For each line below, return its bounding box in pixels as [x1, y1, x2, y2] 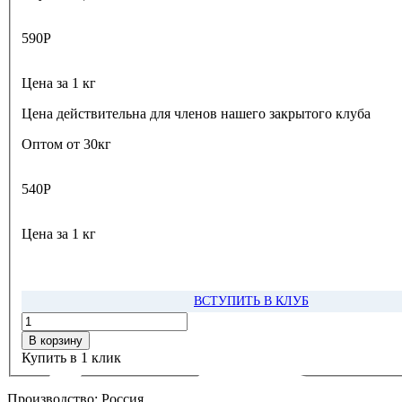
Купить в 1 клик [22, 350, 121, 366]
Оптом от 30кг [22, 136, 111, 153]
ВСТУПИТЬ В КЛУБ [194, 294, 309, 309]
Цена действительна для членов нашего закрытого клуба [22, 106, 371, 122]
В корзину [29, 334, 83, 348]
